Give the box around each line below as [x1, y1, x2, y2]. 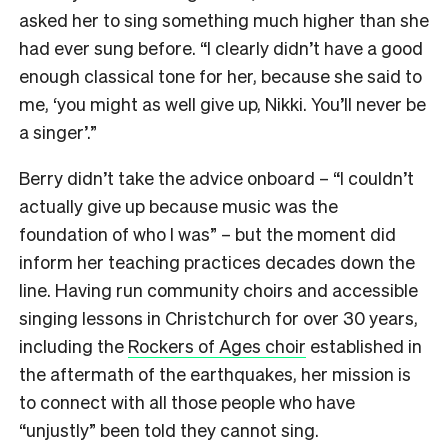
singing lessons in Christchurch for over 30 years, [19, 306, 418, 330]
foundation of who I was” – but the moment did [19, 222, 396, 246]
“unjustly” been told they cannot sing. [19, 418, 323, 442]
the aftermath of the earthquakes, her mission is [19, 362, 411, 386]
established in [306, 334, 422, 358]
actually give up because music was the [19, 194, 338, 218]
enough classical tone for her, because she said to [19, 64, 422, 88]
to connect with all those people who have [19, 390, 355, 414]
